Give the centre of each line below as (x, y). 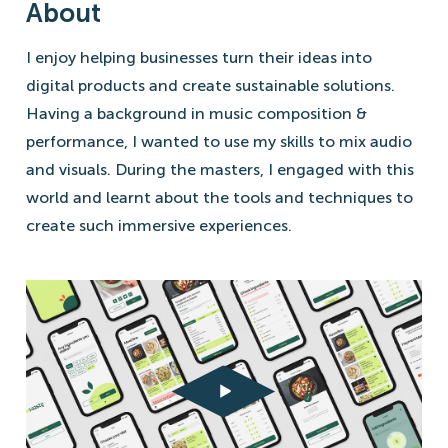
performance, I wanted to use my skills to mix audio (219, 141)
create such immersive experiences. (159, 225)
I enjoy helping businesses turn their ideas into (199, 57)
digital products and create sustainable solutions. (210, 85)
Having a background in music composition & (196, 113)
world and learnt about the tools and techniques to (219, 197)
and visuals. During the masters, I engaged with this (220, 169)
